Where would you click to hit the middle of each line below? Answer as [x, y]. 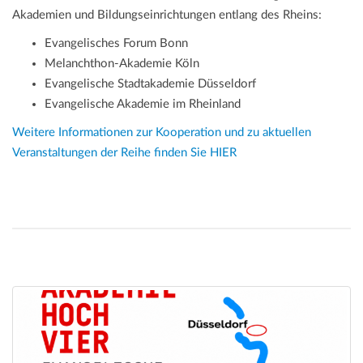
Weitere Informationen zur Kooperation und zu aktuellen [162, 133]
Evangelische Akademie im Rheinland [143, 105]
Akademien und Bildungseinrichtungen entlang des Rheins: [167, 15]
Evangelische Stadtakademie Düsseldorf [150, 84]
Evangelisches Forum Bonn [116, 44]
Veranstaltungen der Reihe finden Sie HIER [124, 153]
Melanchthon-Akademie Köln [122, 64]
